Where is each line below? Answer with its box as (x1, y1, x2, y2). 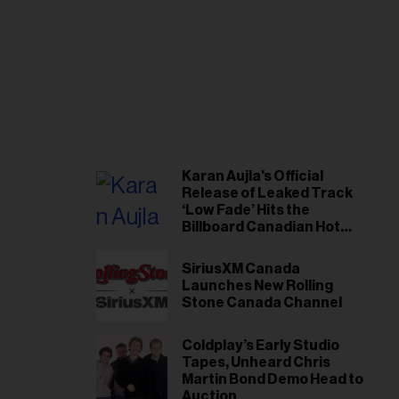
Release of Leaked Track (182, 186, 353, 200)
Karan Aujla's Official (182, 169, 323, 183)
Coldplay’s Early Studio (182, 338, 339, 353)
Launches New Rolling (182, 278, 333, 293)
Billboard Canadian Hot (182, 220, 340, 234)
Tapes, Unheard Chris (182, 355, 330, 370)
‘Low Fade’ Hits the (182, 203, 310, 217)
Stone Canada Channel (182, 295, 342, 310)
